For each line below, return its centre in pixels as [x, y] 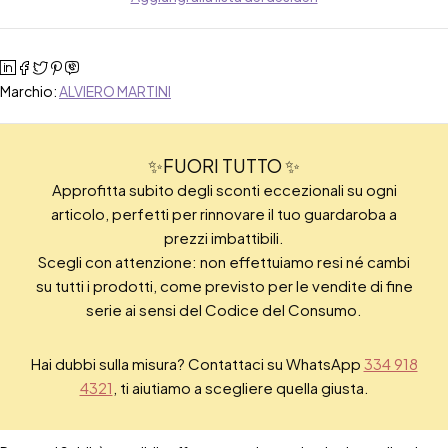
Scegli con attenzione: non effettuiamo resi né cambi [224, 262]
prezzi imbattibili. [224, 238]
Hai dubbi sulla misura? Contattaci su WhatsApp [197, 364]
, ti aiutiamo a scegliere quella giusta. [240, 388]
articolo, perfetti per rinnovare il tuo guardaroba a [224, 214]
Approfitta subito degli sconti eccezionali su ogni [224, 190]
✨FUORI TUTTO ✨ [224, 166]
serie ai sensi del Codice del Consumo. [224, 310]
